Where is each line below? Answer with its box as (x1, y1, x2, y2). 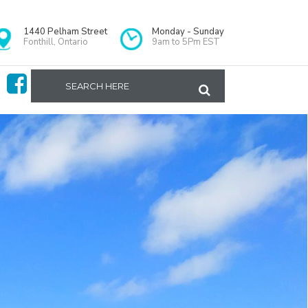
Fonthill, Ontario (23, 36, 88, 48)
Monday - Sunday (152, 25, 224, 38)
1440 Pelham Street (23, 25, 107, 38)
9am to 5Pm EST (152, 36, 220, 48)
